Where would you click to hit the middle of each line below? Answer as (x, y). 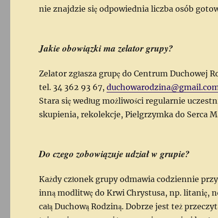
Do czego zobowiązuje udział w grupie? (115, 153)
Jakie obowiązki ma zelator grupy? (106, 48)
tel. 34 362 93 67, (73, 87)
